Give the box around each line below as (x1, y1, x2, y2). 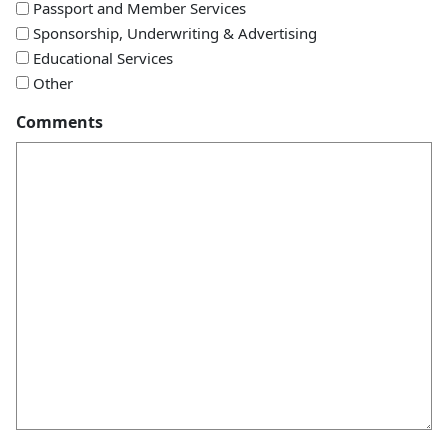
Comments (16, 110, 103, 133)
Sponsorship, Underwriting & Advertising (33, 23, 317, 44)
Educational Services (33, 47, 173, 68)
